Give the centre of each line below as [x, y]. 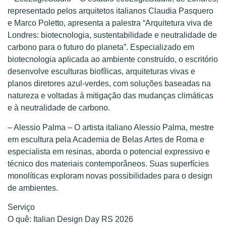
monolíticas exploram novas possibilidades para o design [110, 176]
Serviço [21, 207]
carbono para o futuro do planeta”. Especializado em [101, 47]
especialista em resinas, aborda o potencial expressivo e [109, 151]
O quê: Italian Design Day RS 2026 [70, 219]
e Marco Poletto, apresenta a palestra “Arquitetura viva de [110, 23]
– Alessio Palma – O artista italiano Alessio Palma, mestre [111, 127]
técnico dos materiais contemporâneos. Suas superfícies [108, 163]
